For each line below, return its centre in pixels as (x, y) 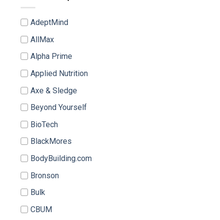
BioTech (44, 124)
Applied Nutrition (59, 73)
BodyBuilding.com (61, 158)
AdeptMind (49, 23)
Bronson (45, 175)
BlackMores (51, 141)
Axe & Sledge (54, 90)
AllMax (42, 39)
